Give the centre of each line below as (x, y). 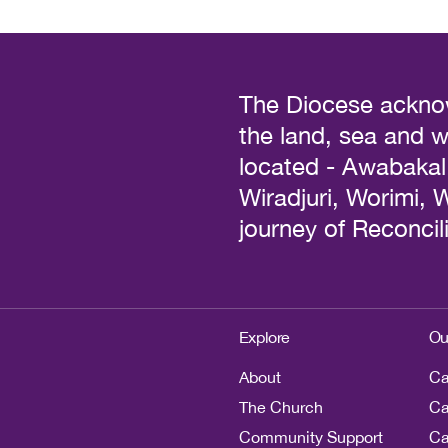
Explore (264, 337)
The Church (280, 407)
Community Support (310, 437)
